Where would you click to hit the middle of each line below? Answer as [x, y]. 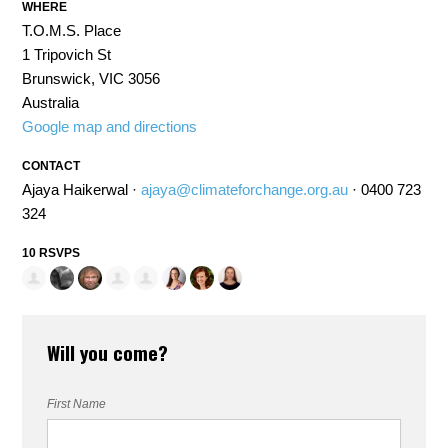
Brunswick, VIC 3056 [91, 78]
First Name [77, 404]
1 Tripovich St [67, 54]
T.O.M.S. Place [72, 30]
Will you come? [108, 352]
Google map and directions [110, 126]
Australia [51, 102]
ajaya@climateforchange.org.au [245, 189]
